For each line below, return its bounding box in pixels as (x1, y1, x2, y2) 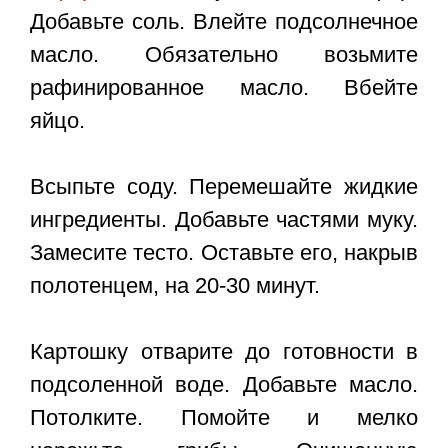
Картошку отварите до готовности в (30, 339, 418, 365)
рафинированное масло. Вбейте (30, 75, 418, 101)
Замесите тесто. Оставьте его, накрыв (30, 240, 418, 266)
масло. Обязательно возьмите (30, 42, 418, 68)
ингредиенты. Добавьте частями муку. (30, 207, 418, 233)
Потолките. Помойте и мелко (30, 405, 418, 431)
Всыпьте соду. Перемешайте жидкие (30, 174, 418, 200)
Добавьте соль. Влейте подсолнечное (30, 9, 418, 35)
